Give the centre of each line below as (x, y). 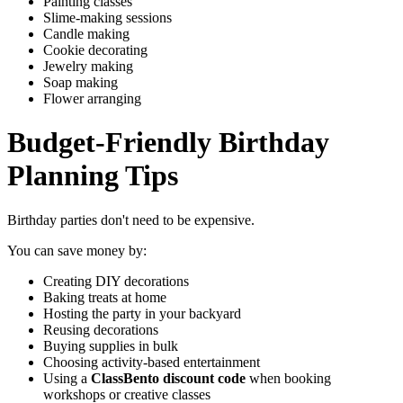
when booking (288, 378)
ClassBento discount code (168, 378)
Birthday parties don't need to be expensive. (131, 219)
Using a (67, 378)
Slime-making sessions (107, 17)
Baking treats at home (105, 297)
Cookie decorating (95, 49)
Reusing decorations (101, 329)
